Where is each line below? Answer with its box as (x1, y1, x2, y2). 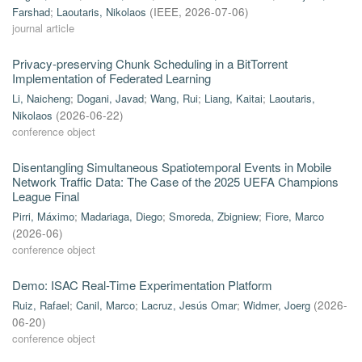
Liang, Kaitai (204, 90, 263, 106)
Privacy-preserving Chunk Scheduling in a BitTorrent (12, 55, 288, 72)
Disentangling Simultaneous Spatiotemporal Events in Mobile (12, 158, 331, 175)
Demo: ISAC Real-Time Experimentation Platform (12, 276, 272, 293)
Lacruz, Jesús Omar (141, 297, 237, 313)
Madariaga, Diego (81, 208, 162, 224)
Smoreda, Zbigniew (169, 208, 259, 224)
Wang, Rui (150, 90, 198, 106)
